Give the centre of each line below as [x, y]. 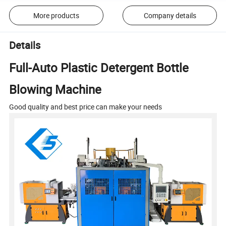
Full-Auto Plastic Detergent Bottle [99, 67]
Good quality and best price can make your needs [86, 106]
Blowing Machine [55, 89]
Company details [170, 15]
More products [56, 15]
